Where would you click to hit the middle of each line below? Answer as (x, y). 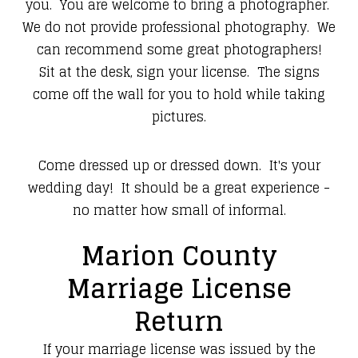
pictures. (179, 117)
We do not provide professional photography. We (179, 28)
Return (179, 322)
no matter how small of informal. (179, 211)
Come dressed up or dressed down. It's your (179, 166)
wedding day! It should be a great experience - (179, 188)
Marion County (179, 256)
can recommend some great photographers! (179, 50)
